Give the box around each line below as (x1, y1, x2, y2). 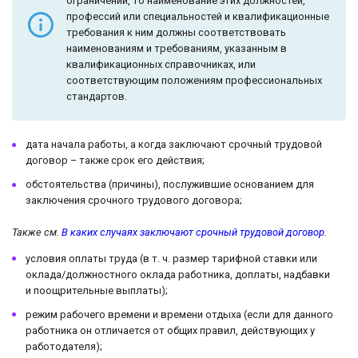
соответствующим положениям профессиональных (66, 74, 322, 87)
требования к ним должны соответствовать (66, 26, 286, 39)
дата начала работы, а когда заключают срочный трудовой (26, 138, 322, 151)
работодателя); (26, 340, 102, 352)
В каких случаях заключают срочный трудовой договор (62, 226, 324, 239)
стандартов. (66, 90, 127, 103)
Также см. (12, 226, 62, 239)
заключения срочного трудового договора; (26, 194, 242, 207)
